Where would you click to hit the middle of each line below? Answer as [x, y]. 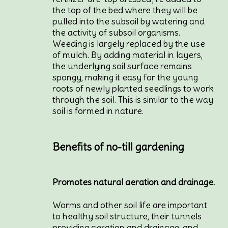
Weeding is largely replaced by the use [129, 44]
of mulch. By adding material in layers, [128, 55]
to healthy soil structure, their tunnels [127, 217]
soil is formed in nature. [98, 111]
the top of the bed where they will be [125, 10]
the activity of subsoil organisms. [117, 32]
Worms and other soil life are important [130, 205]
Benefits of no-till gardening [119, 147]
